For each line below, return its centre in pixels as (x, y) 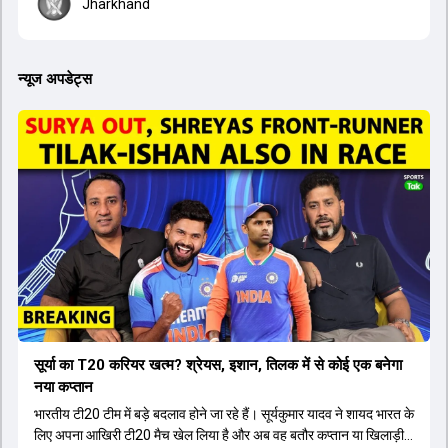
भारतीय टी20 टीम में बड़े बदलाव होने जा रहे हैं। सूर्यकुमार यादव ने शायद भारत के (224, 413)
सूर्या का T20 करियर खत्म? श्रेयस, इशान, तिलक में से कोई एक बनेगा (218, 364)
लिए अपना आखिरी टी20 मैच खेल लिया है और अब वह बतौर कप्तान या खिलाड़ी (219, 434)
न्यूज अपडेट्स (55, 79)
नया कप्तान (63, 386)
